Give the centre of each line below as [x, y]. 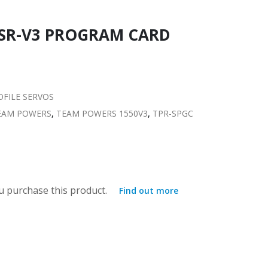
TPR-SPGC [173, 113]
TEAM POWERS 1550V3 [102, 113]
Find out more [149, 191]
